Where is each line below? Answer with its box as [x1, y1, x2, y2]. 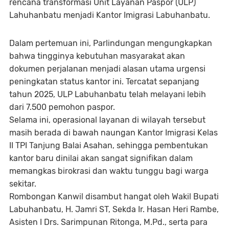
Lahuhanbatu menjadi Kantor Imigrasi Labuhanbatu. [9, 10, 210, 20]
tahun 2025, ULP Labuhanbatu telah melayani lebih [9, 89, 206, 99]
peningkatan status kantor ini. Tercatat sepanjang [9, 76, 199, 86]
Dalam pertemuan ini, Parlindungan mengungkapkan [9, 38, 212, 48]
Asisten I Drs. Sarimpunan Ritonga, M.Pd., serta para [9, 217, 208, 227]
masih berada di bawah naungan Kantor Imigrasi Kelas [9, 127, 218, 138]
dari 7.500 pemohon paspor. [9, 102, 115, 112]
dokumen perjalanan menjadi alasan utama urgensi [9, 63, 205, 74]
